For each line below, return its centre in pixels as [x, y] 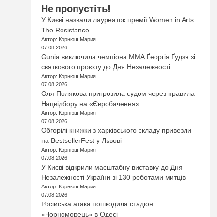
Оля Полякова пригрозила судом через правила [118, 93]
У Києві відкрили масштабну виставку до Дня [112, 167]
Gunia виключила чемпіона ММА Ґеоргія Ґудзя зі [118, 57]
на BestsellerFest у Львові [82, 140]
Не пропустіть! [76, 9]
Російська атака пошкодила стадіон [97, 204]
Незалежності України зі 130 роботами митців [114, 177]
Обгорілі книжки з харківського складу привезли [116, 130]
